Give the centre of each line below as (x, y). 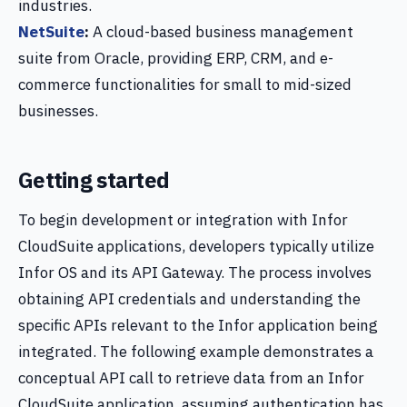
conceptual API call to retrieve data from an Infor (191, 378)
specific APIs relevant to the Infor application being (198, 325)
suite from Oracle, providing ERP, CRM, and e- (176, 58)
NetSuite (51, 32)
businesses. (58, 111)
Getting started (94, 180)
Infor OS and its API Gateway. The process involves (195, 273)
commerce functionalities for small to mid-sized (185, 84)
